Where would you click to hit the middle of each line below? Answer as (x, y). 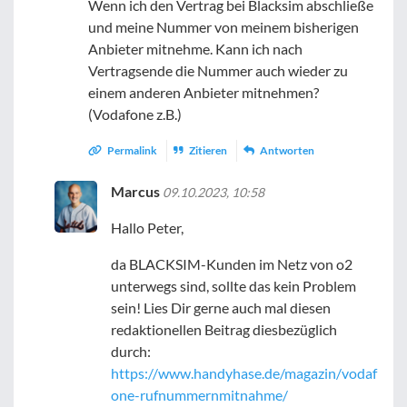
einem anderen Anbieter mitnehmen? (204, 92)
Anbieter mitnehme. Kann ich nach (196, 48)
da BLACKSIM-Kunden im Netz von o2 (232, 263)
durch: (131, 351)
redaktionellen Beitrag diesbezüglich (224, 329)
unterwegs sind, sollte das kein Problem (234, 285)
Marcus (137, 191)
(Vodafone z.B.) (135, 114)
